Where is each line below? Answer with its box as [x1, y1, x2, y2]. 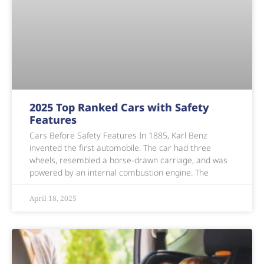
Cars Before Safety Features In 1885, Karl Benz [29, 130, 207, 141]
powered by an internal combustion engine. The [29, 167, 209, 179]
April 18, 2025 [29, 193, 77, 204]
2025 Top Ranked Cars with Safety [29, 100, 209, 115]
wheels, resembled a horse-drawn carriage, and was [29, 154, 227, 166]
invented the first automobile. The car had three [29, 142, 211, 154]
